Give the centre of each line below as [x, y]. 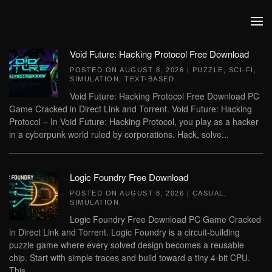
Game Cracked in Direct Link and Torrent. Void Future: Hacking [131, 109]
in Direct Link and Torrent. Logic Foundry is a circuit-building [124, 232]
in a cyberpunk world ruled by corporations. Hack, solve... [119, 134]
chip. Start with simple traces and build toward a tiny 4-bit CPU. [130, 257]
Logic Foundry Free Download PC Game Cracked [165, 219]
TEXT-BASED [149, 79]
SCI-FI [241, 70]
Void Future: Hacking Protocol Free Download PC [165, 96]
